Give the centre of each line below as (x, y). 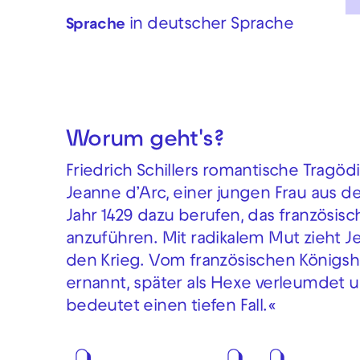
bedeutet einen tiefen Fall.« (171, 308)
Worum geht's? (145, 142)
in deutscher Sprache (212, 26)
